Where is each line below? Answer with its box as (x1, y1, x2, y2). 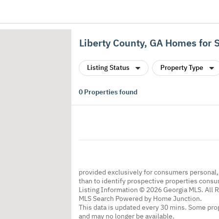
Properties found (83, 88, 137, 96)
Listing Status (87, 63, 130, 72)
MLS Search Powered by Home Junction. (79, 194, 202, 203)
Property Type (160, 63, 203, 72)
